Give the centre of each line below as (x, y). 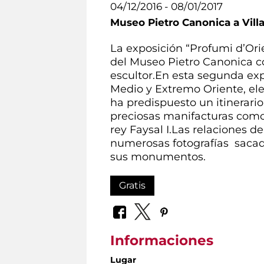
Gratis (132, 185)
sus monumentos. (158, 156)
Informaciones (162, 241)
